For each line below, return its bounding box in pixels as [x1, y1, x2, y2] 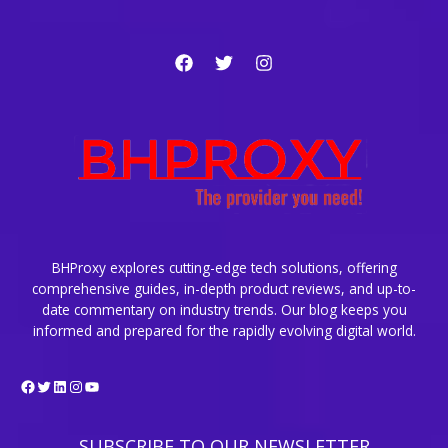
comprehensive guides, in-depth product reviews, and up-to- [32, 278, 416, 298]
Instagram [67, 374, 145, 397]
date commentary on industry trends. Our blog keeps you [41, 299, 407, 319]
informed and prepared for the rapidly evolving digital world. [32, 320, 416, 340]
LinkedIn [51, 374, 116, 397]
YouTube [83, 374, 152, 397]
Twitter [35, 374, 90, 397]
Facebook [19, 374, 91, 397]
